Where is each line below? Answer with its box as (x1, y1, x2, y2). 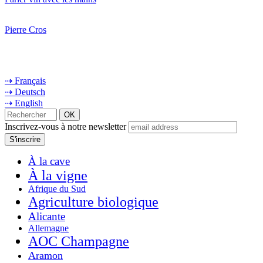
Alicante (28, 210, 65, 222)
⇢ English (5, 97, 43, 108)
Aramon (28, 249, 63, 261)
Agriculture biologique (28, 194, 159, 210)
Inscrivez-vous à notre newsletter (5, 121, 126, 131)
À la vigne (28, 167, 87, 183)
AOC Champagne (28, 233, 129, 249)
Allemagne (28, 222, 69, 233)
